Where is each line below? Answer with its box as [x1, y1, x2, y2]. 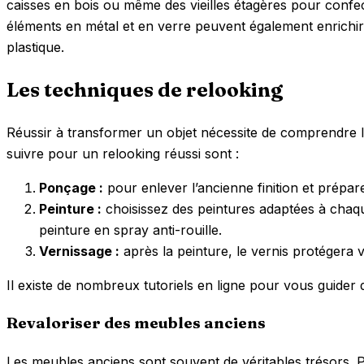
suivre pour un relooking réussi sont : [6, 145, 239, 162]
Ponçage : [39, 180, 103, 197]
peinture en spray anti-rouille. [39, 222, 222, 239]
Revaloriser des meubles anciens [6, 313, 266, 332]
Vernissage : [39, 243, 119, 260]
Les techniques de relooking [6, 78, 283, 102]
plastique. [6, 39, 64, 56]
